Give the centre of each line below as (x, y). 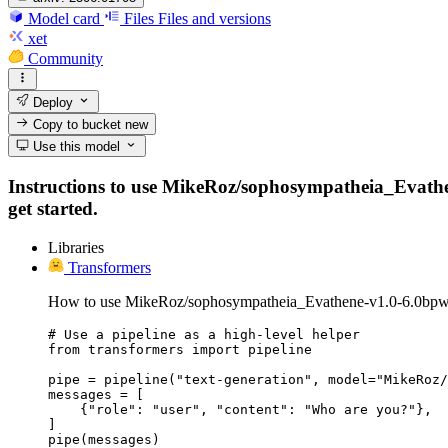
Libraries (76, 247)
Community (65, 58)
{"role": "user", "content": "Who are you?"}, (240, 409)
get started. (53, 208)
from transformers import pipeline (180, 349)
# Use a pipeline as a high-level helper (204, 334)
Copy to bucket (77, 124)
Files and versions (214, 18)
